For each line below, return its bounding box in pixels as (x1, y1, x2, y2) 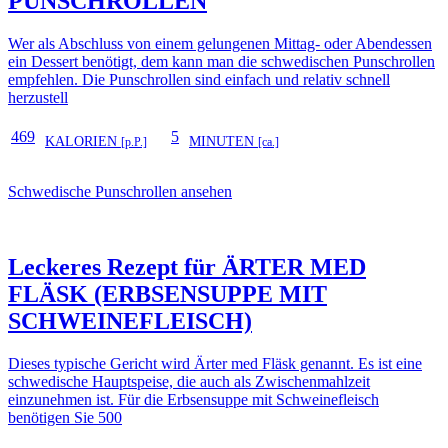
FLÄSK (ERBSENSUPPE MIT (8, 281, 327, 308)
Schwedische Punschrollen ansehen (8, 182, 232, 200)
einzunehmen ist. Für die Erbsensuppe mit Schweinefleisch (8, 391, 379, 409)
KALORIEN (45, 133, 121, 149)
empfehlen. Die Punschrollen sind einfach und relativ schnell (8, 70, 390, 88)
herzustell (8, 88, 68, 106)
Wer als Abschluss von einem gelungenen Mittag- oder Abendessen (8, 34, 432, 52)
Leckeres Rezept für (8, 254, 222, 281)
